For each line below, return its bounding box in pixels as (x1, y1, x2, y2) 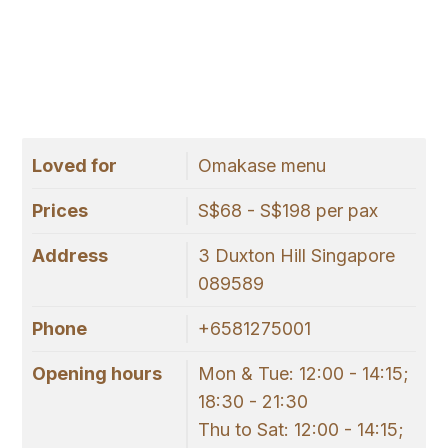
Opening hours (32, 363, 162, 385)
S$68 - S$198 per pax (197, 200, 378, 222)
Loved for (32, 155, 117, 177)
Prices (32, 200, 88, 222)
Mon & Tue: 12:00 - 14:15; (197, 363, 409, 385)
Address (32, 245, 108, 267)
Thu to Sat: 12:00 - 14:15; (197, 419, 404, 441)
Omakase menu (197, 155, 326, 177)
